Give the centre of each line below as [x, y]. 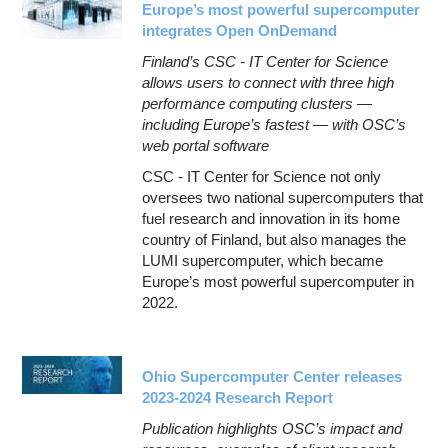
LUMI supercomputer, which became [263, 260]
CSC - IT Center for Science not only [262, 176]
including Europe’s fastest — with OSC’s [274, 124]
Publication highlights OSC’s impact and [272, 428]
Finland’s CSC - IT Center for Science [265, 61]
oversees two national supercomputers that [283, 197]
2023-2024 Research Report [238, 397]
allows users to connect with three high [268, 82]
